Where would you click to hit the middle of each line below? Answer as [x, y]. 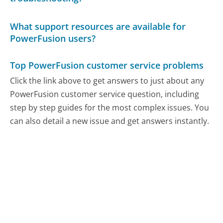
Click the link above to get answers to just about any [107, 81]
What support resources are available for [98, 27]
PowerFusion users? [53, 39]
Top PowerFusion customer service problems [107, 65]
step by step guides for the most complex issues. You [110, 108]
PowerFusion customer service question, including [105, 94]
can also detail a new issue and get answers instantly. [110, 121]
